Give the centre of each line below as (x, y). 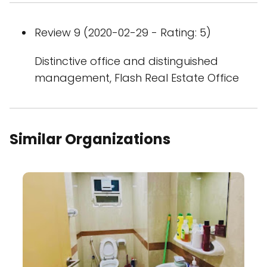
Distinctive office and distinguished (126, 61)
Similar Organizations (90, 139)
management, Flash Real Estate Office (137, 78)
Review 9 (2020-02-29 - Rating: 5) (123, 32)
